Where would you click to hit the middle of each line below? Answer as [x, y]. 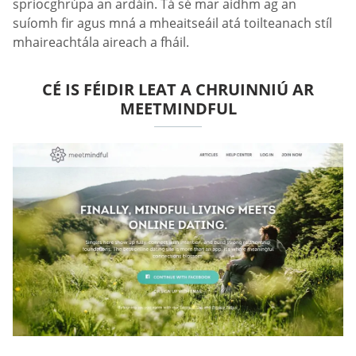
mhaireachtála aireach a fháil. [101, 43]
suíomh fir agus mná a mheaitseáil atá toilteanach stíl [172, 23]
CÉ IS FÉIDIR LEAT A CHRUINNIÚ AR [178, 90]
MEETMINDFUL [178, 109]
